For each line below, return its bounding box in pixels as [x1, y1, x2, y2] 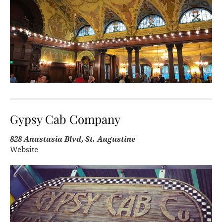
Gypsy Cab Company [10, 111, 120, 127]
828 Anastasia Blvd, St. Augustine [10, 135, 135, 144]
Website [10, 145, 38, 155]
